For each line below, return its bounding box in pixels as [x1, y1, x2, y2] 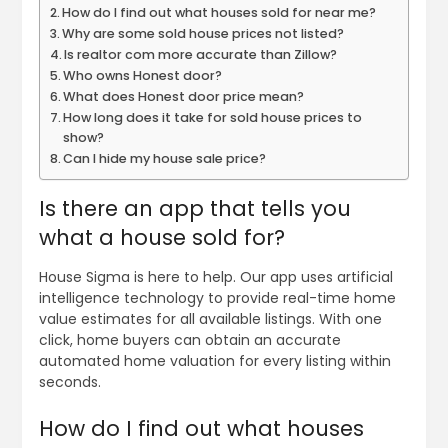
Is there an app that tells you [38, 194, 351, 224]
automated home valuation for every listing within [38, 351, 391, 372]
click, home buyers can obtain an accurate [38, 330, 341, 351]
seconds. [38, 372, 101, 393]
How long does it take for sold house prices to [63, 109, 363, 127]
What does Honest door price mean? [63, 88, 305, 106]
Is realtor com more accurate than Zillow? [64, 46, 338, 64]
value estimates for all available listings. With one [38, 309, 382, 330]
